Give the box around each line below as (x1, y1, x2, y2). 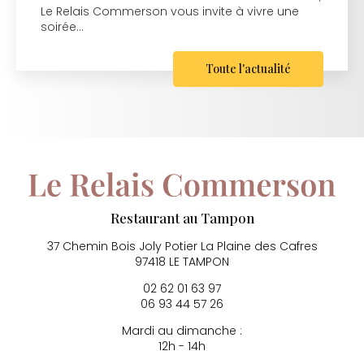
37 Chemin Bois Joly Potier (46, 238, 201, 255)
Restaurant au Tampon (110, 209, 254, 227)
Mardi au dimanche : (122, 323, 242, 340)
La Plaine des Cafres (200, 238, 318, 255)
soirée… (41, 18, 84, 35)
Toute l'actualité (206, 60, 291, 76)
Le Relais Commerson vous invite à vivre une (41, 2, 299, 19)
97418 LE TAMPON (135, 253, 229, 271)
